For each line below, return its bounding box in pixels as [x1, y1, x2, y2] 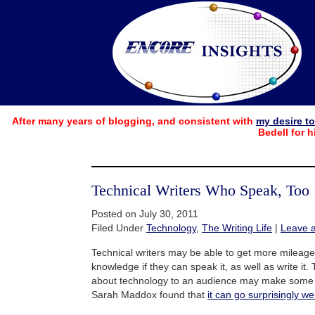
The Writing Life [202, 221, 272, 233]
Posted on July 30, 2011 [91, 207, 198, 219]
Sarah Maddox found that [91, 288, 207, 300]
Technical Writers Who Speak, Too [91, 181, 309, 199]
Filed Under [91, 221, 146, 233]
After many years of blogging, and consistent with [12, 115, 256, 127]
